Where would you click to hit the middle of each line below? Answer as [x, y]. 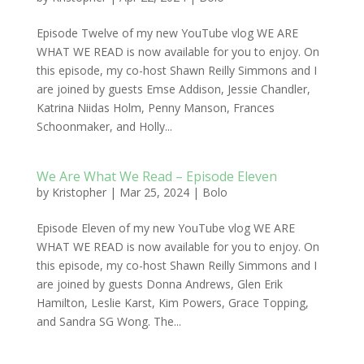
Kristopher [79, 192]
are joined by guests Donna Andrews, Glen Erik [159, 284]
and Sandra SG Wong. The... [108, 321]
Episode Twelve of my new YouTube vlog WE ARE [167, 33]
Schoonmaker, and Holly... [104, 126]
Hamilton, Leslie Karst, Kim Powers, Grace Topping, [172, 303]
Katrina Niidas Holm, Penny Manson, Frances [155, 108]
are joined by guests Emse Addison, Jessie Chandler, [173, 89]
